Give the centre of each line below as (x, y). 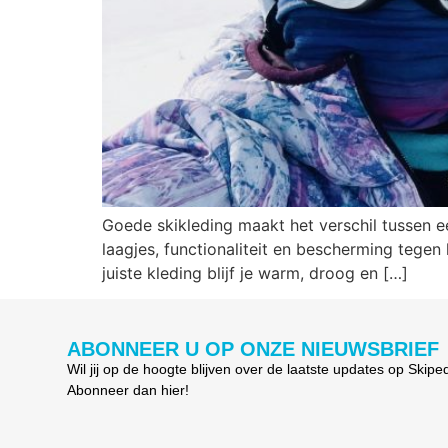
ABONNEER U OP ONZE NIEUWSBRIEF (253, 349)
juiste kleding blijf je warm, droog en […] (255, 272)
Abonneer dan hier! (128, 390)
